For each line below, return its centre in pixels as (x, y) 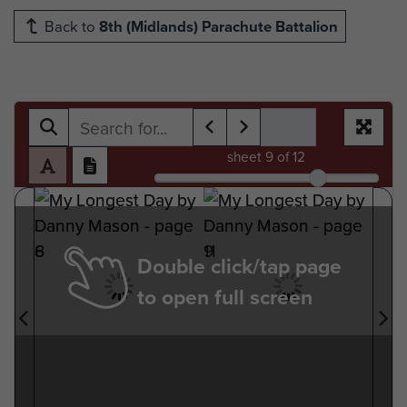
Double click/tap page (239, 265)
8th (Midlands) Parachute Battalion (218, 26)
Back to (70, 25)
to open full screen (225, 296)
